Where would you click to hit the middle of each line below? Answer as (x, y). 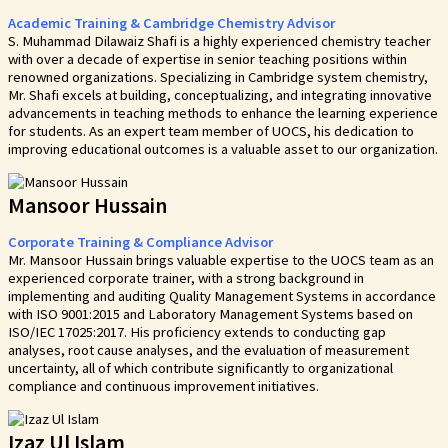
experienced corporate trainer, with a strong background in (186, 278)
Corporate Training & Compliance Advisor (140, 242)
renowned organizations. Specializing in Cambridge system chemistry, (218, 76)
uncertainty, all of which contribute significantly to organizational (200, 368)
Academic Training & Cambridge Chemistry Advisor (171, 22)
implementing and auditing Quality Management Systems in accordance (222, 296)
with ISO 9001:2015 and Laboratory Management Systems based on (210, 314)
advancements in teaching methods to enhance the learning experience (223, 112)
